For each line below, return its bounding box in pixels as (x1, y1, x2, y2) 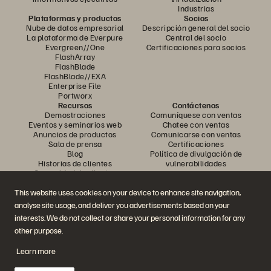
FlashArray (55, 51, 95, 62)
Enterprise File (48, 80, 102, 91)
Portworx (58, 90, 92, 100)
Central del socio (165, 31, 227, 42)
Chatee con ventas (162, 119, 230, 129)
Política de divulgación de (149, 148, 243, 158)
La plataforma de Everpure (27, 31, 123, 42)
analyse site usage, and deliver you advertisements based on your (15, 200, 230, 211)
